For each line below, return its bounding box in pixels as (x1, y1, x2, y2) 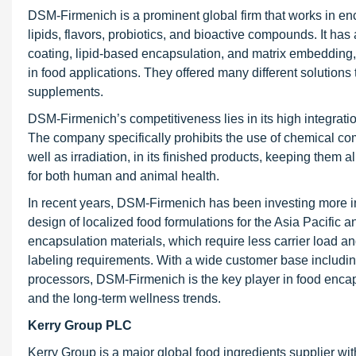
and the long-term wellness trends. (28, 292, 221, 305)
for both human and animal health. (28, 169, 219, 183)
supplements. (28, 85, 103, 99)
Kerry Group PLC (28, 319, 132, 332)
